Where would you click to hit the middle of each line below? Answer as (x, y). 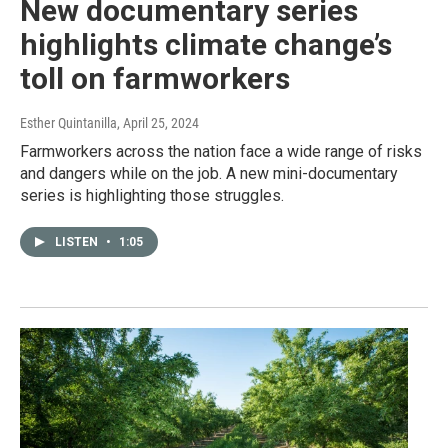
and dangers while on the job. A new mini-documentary (209, 174)
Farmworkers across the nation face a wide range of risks (221, 152)
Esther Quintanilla (68, 123)
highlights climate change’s (206, 45)
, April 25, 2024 (158, 123)
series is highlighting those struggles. (152, 196)
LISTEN (78, 242)
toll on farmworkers (155, 79)
